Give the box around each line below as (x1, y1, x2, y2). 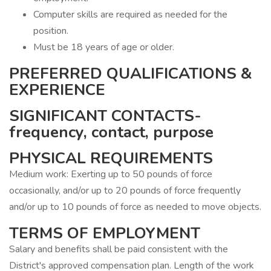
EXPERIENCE (9, 79, 105, 100)
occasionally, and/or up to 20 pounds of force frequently (9, 184, 241, 197)
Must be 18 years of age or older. (33, 41, 174, 54)
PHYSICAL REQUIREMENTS (9, 148, 213, 169)
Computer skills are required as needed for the (33, 8, 227, 21)
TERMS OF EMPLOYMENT (9, 223, 200, 244)
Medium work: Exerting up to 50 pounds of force (9, 168, 212, 181)
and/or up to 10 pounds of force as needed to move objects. (9, 200, 261, 214)
